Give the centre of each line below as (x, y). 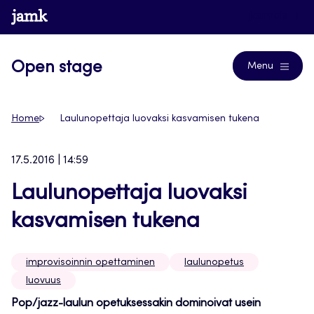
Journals (270, 17)
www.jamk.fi (41, 16)
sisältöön (26, 46)
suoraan (25, 29)
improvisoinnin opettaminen (90, 263)
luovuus (43, 281)
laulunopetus (214, 263)
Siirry (16, 12)
